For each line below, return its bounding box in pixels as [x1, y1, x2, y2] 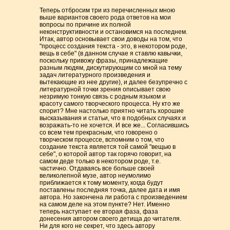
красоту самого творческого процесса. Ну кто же [40, 100, 181, 107]
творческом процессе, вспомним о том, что [40, 136, 165, 143]
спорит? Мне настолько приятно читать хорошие [40, 107, 184, 114]
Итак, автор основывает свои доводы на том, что [40, 35, 183, 43]
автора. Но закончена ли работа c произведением [40, 194, 187, 201]
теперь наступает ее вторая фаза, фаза [40, 208, 159, 215]
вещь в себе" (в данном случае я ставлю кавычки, [40, 50, 183, 57]
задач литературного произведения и [40, 71, 151, 79]
